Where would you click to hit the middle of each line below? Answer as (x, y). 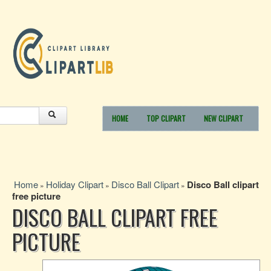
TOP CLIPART (166, 118)
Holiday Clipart (75, 184)
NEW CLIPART (224, 118)
